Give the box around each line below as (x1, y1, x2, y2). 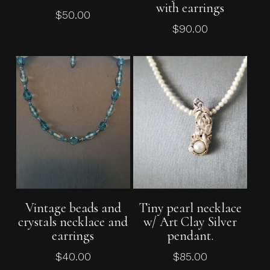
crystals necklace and (18, 213, 128, 230)
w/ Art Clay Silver (143, 213, 237, 230)
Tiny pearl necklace (139, 199, 242, 216)
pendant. (167, 227, 213, 243)
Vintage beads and (25, 199, 121, 216)
